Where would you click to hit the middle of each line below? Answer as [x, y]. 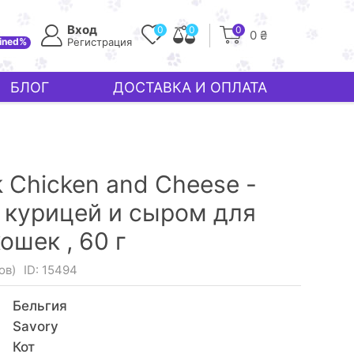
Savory [35, 326]
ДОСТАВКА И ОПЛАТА [190, 87]
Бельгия [40, 306]
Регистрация [100, 42]
